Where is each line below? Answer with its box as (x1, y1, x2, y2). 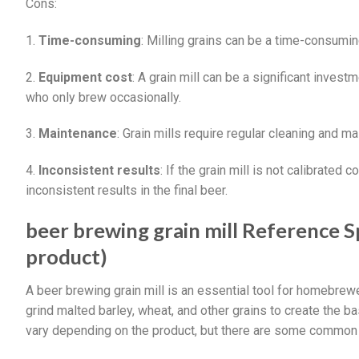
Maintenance (38, 126, 117, 142)
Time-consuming (38, 32, 141, 48)
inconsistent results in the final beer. (26, 183, 228, 199)
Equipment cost (38, 69, 132, 85)
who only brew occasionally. (26, 89, 181, 105)
